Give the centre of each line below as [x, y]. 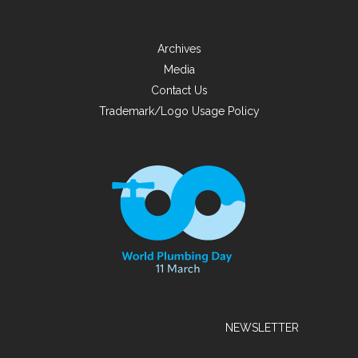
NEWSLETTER [262, 328]
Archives [179, 49]
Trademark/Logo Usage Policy [179, 111]
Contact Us [179, 91]
